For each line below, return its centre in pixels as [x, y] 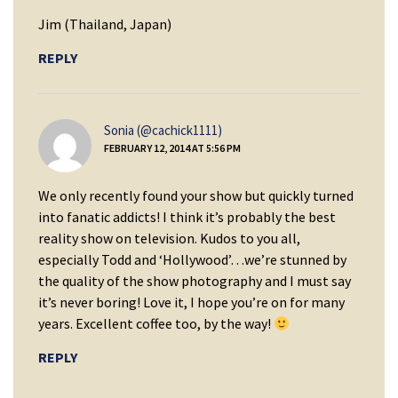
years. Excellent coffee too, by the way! [156, 323]
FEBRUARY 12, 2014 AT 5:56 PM [172, 148]
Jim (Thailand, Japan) [105, 24]
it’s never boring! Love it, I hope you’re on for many [191, 302]
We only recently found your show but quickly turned [196, 195]
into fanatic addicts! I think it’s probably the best [187, 217]
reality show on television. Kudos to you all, [169, 238]
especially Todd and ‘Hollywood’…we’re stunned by [192, 259]
